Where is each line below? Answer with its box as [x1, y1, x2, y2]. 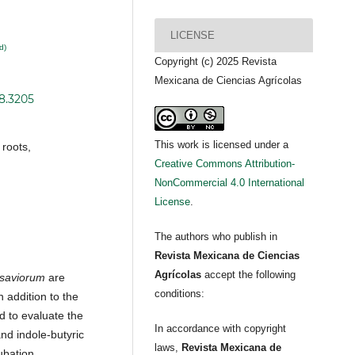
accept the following [204, 269, 296, 281]
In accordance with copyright [155, 323, 287, 335]
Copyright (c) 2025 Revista [155, 55, 277, 68]
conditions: [155, 288, 205, 300]
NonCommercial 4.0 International [155, 177, 305, 189]
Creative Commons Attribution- [155, 158, 296, 170]
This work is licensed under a [155, 139, 289, 151]
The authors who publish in [155, 231, 278, 243]
